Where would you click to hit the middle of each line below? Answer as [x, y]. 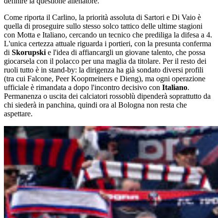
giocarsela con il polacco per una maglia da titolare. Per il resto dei [105, 61]
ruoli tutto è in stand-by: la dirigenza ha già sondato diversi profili [104, 70]
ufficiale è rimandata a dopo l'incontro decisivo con [83, 88]
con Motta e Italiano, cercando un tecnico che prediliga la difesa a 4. [108, 35]
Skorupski [29, 53]
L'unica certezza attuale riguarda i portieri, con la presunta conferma [108, 44]
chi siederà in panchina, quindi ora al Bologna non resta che [95, 105]
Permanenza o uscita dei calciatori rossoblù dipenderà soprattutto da [107, 96]
